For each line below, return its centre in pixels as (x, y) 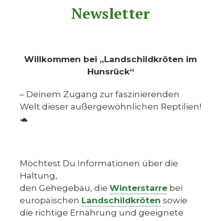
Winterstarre (138, 188)
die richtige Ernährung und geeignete (102, 213)
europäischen (51, 201)
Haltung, (38, 176)
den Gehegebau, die (65, 188)
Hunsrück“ (110, 72)
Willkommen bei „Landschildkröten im (110, 59)
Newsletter (110, 13)
